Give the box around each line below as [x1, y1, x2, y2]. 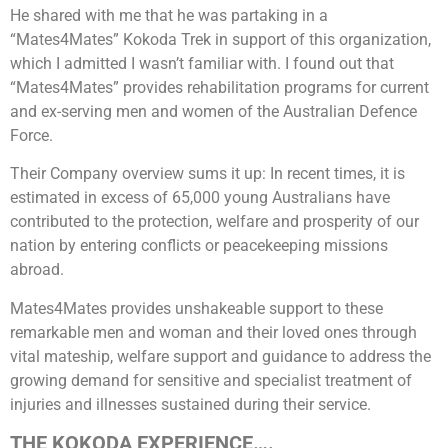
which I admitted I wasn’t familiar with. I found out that [10, 54, 394, 74]
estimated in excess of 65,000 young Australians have [10, 188, 390, 208]
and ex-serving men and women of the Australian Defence [10, 102, 417, 122]
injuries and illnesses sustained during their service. [10, 394, 371, 414]
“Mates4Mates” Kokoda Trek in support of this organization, [10, 30, 431, 50]
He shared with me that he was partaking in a [10, 6, 328, 26]
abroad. [10, 260, 64, 280]
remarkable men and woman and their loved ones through [10, 322, 417, 342]
